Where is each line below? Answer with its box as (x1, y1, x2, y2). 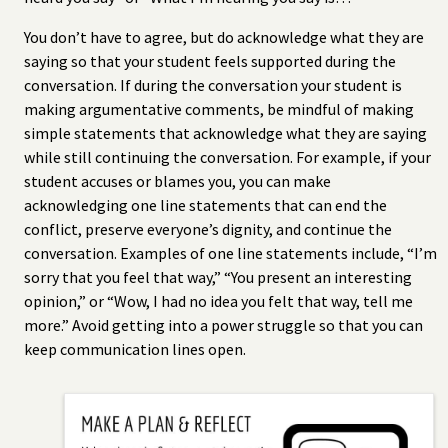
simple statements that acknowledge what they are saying (24, 122, 427, 143)
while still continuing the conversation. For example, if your (24, 146, 431, 167)
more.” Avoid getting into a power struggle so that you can (24, 314, 423, 335)
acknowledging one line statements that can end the (24, 194, 387, 215)
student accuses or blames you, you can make (24, 170, 331, 191)
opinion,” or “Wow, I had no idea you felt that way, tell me (24, 290, 413, 311)
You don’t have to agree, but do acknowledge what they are (24, 26, 424, 47)
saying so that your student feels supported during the (24, 50, 396, 71)
